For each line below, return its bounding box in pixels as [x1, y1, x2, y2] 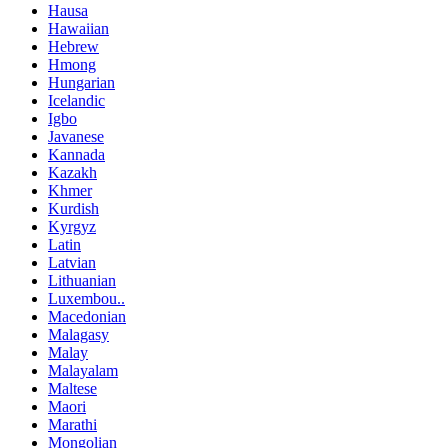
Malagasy [48, 326, 109, 344]
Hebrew [48, 38, 99, 56]
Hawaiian [48, 20, 109, 38]
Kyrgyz [48, 218, 96, 236]
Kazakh [48, 164, 97, 182]
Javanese [48, 128, 104, 146]
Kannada [48, 146, 105, 164]
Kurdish [48, 200, 99, 218]
